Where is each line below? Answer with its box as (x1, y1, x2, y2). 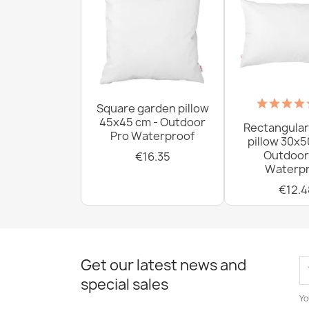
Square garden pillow (96, 100, 209, 116)
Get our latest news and (81, 255, 246, 275)
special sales (81, 274, 168, 295)
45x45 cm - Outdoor (99, 114, 206, 130)
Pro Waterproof (110, 128, 195, 143)
